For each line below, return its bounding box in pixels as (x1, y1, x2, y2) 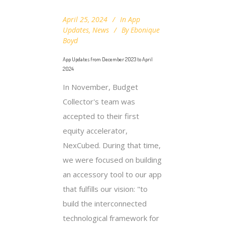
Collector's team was (63, 96, 135, 106)
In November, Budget (63, 81, 138, 92)
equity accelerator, (63, 125, 128, 136)
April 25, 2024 (63, 14, 107, 24)
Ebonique (131, 25, 160, 35)
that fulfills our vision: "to (63, 183, 148, 194)
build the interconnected (63, 198, 147, 208)
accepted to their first (63, 110, 139, 121)
